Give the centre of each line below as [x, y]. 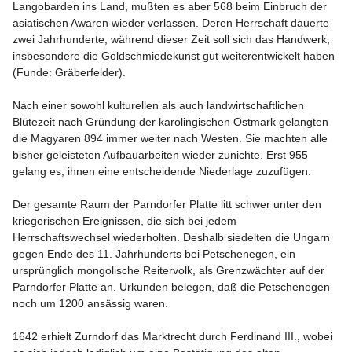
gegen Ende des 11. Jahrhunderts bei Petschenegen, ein [156, 254]
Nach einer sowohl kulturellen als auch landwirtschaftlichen [160, 105]
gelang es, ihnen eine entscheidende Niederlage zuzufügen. [162, 171]
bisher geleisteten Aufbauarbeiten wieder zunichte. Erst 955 [162, 155]
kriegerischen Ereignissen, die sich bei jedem [126, 221]
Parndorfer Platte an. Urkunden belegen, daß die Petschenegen [173, 287]
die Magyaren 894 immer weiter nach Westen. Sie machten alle [172, 138]
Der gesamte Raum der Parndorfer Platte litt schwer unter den [169, 204]
